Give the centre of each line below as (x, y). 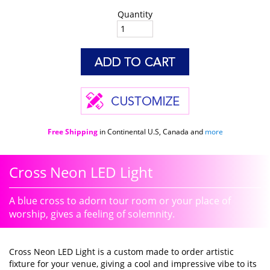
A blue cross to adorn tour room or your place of (120, 200)
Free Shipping (72, 131)
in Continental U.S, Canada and (151, 131)
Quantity (135, 14)
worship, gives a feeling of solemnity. (92, 214)
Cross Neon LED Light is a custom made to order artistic (121, 251)
